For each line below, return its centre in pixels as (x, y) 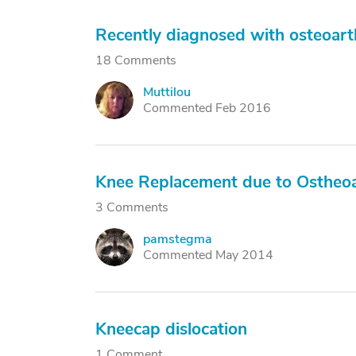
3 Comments (132, 207)
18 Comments (136, 60)
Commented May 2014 (208, 255)
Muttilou (167, 92)
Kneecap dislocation (171, 329)
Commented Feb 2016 (207, 108)
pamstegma (178, 239)
